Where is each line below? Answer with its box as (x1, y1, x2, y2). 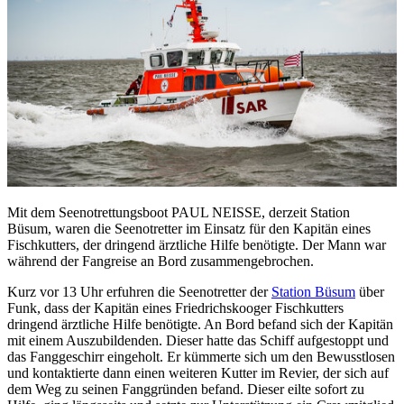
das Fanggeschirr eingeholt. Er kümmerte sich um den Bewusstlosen (7, 349, 395, 365)
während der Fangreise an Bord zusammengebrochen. (7, 253, 314, 270)
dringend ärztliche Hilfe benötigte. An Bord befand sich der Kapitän (7, 317, 393, 333)
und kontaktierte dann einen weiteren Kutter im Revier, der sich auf (7, 365, 389, 381)
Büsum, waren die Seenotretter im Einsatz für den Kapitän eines (7, 221, 371, 237)
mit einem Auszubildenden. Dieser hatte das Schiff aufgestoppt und (7, 333, 389, 349)
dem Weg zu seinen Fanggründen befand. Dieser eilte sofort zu (7, 381, 364, 398)
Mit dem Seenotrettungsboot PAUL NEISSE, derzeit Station (7, 205, 350, 221)
